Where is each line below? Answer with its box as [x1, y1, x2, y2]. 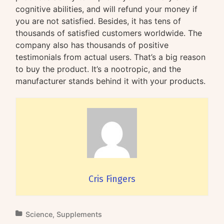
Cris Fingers [88, 173, 135, 184]
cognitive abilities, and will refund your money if [15, 3, 198, 14]
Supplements [56, 209, 102, 218]
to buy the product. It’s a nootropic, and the [15, 63, 181, 74]
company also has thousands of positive [15, 39, 169, 50]
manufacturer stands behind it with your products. [15, 75, 206, 86]
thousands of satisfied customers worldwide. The [15, 27, 202, 38]
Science [25, 209, 53, 218]
